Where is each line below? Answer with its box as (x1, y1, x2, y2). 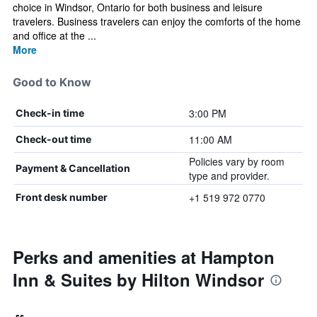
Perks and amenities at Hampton (13, 245, 275, 269)
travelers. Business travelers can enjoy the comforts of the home (13, 14, 301, 28)
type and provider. (188, 168, 270, 183)
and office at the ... (13, 28, 96, 42)
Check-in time (16, 107, 84, 119)
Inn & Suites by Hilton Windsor (13, 267, 264, 292)
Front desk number (16, 191, 108, 203)
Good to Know (13, 75, 91, 89)
